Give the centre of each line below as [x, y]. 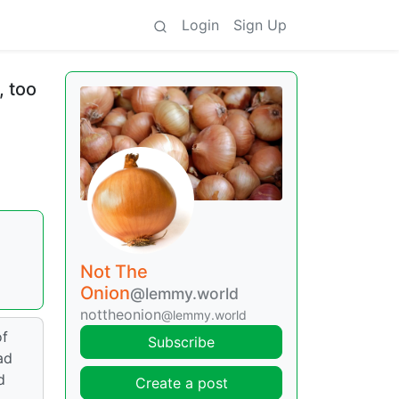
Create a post [181, 383]
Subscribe [181, 342]
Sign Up [260, 25]
